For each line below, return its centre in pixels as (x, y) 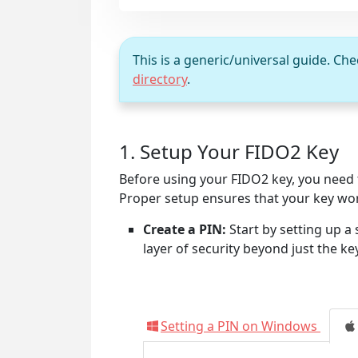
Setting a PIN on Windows (239, 326)
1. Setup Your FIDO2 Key (229, 151)
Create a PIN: (185, 229)
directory (160, 79)
